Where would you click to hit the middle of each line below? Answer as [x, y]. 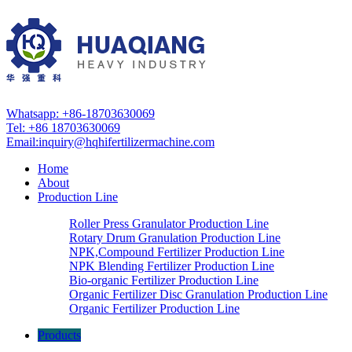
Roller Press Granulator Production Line [169, 223]
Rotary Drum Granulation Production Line [175, 237]
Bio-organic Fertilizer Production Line [164, 280]
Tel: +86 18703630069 [63, 127]
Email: [22, 141]
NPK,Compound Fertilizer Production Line [177, 251]
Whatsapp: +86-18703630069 [81, 113]
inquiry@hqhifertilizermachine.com [126, 141]
